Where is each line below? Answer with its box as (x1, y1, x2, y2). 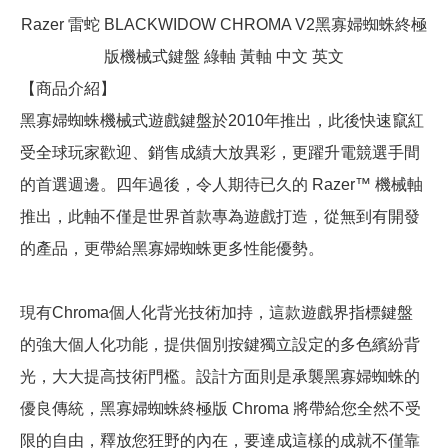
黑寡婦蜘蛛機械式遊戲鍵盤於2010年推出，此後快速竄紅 (20, 112, 424, 130)
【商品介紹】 (20, 80, 116, 98)
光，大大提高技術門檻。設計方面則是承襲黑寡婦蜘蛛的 (20, 368, 420, 386)
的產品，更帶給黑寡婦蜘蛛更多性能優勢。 (20, 240, 324, 258)
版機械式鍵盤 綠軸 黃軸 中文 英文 (104, 48, 344, 66)
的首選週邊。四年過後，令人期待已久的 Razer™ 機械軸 (20, 176, 423, 194)
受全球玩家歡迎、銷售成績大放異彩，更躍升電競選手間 (20, 144, 420, 162)
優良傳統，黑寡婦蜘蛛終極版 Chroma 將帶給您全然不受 (20, 400, 421, 418)
